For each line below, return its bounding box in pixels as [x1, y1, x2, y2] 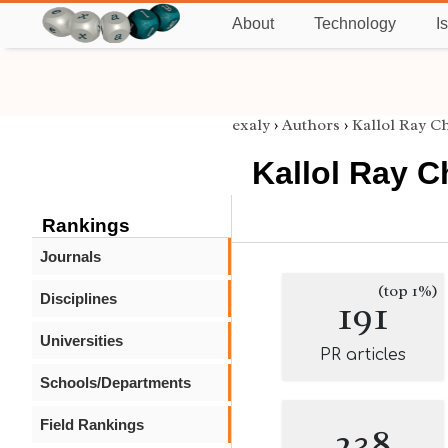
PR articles [320, 346, 406, 364]
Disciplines [40, 290, 117, 307]
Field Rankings [40, 416, 144, 433]
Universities [40, 332, 123, 349]
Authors [282, 115, 340, 135]
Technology [314, 15, 396, 32]
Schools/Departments [40, 374, 191, 391]
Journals [40, 248, 101, 265]
